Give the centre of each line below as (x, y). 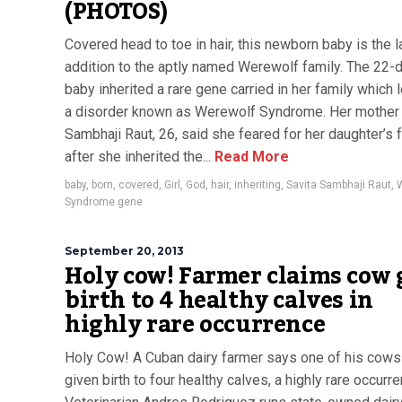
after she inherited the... (138, 157)
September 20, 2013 (124, 251)
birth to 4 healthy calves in (219, 301)
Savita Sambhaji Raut (339, 185)
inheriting (258, 185)
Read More (250, 157)
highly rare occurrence (195, 325)
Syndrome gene (104, 202)
